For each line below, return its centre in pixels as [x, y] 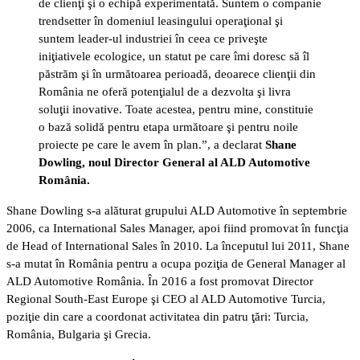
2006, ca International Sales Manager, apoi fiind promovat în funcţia [178, 228]
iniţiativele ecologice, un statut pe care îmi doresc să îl [174, 56]
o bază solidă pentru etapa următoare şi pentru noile [168, 127]
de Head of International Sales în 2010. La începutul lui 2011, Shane [178, 245]
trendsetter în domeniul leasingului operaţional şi [161, 20]
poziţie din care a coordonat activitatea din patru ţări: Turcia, [157, 316]
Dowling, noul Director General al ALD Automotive [174, 162]
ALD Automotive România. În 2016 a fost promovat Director [160, 281]
